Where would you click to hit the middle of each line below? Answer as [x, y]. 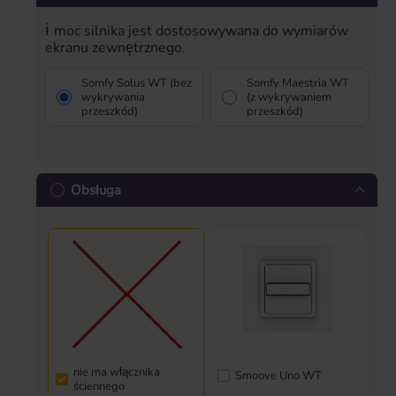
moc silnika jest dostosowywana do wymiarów [201, 30]
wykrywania [113, 98]
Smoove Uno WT [278, 376]
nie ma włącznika [117, 373]
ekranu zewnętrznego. [117, 47]
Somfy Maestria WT [298, 84]
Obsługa [96, 190]
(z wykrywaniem [289, 98]
